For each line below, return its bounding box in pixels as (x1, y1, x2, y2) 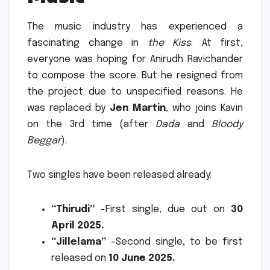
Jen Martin (110, 103, 166, 114)
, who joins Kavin (166, 103, 243, 114)
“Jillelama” (51, 237, 106, 248)
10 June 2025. (108, 253, 175, 264)
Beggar (27, 136, 61, 146)
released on (51, 253, 108, 264)
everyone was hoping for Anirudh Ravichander (27, 54, 243, 65)
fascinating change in (27, 38, 148, 49)
